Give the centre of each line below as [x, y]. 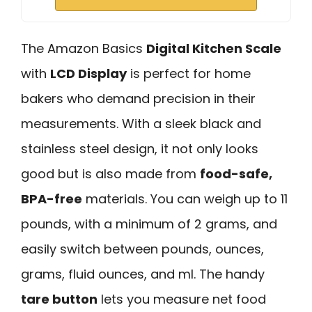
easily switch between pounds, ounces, [142, 249]
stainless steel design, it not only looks [140, 148]
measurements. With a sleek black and [141, 123]
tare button [59, 299]
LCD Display [88, 73]
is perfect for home [189, 73]
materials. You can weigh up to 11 [185, 198]
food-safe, [236, 173]
